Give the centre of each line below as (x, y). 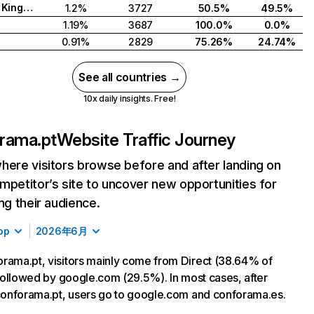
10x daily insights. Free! (130, 98)
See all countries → (130, 77)
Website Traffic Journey (146, 140)
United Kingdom (28, 7)
